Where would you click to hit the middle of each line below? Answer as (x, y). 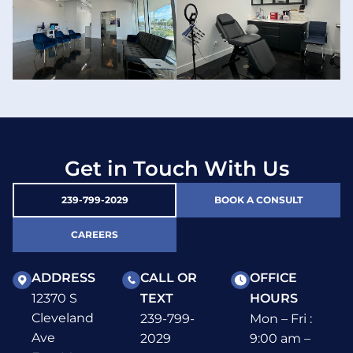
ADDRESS (63, 278)
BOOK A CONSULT (258, 200)
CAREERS (95, 235)
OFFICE (273, 278)
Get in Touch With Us (176, 169)
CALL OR (169, 278)
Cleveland (62, 318)
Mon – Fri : (281, 319)
